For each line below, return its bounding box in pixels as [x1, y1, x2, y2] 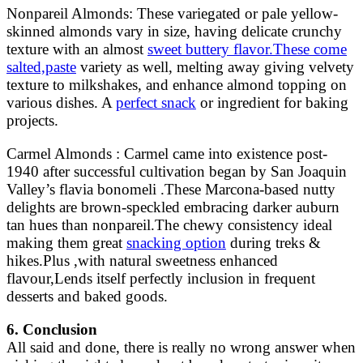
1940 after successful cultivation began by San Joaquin [6, 162, 347, 180]
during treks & [226, 233, 321, 251]
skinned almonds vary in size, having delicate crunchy [6, 22, 342, 40]
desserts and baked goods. [6, 287, 168, 305]
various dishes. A [6, 93, 116, 111]
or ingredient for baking [196, 93, 348, 111]
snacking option [126, 233, 226, 251]
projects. [6, 111, 58, 129]
